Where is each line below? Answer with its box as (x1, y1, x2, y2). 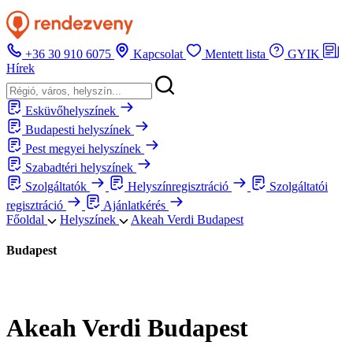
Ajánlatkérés (103, 199, 169, 212)
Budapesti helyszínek (25, 123, 134, 136)
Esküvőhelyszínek (25, 104, 119, 117)
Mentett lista (205, 47, 269, 61)
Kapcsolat (133, 47, 186, 61)
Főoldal (6, 213, 47, 226)
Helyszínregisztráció (128, 180, 232, 193)
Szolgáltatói (269, 180, 328, 193)
